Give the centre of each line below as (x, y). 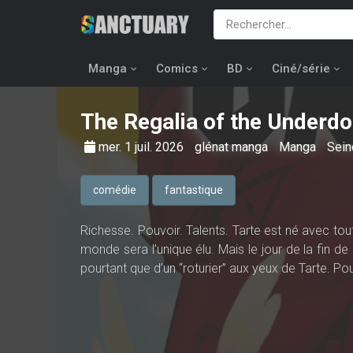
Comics (177, 69)
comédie (115, 190)
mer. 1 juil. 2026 (143, 147)
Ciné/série (301, 69)
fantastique (194, 190)
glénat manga (233, 147)
